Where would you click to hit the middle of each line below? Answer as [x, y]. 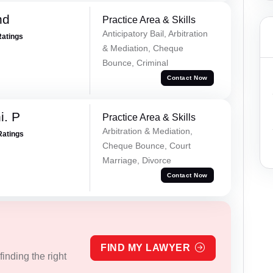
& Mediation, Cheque [143, 48]
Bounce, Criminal [135, 62]
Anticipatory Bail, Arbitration [155, 33]
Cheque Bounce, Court [146, 145]
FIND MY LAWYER [146, 247]
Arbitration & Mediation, [147, 131]
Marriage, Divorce [136, 160]
